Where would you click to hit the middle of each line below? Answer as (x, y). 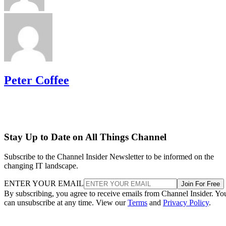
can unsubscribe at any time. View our (66, 203)
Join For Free (201, 184)
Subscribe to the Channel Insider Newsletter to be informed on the (109, 157)
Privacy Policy (186, 203)
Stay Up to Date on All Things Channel (85, 137)
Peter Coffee (37, 80)
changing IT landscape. (41, 166)
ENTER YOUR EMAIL (44, 184)
